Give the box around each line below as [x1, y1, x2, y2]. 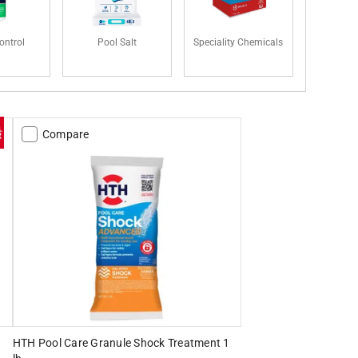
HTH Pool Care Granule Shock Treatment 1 [12, 336, 230, 349]
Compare [42, 127, 89, 141]
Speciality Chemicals [193, 36, 284, 48]
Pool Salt [97, 36, 137, 48]
